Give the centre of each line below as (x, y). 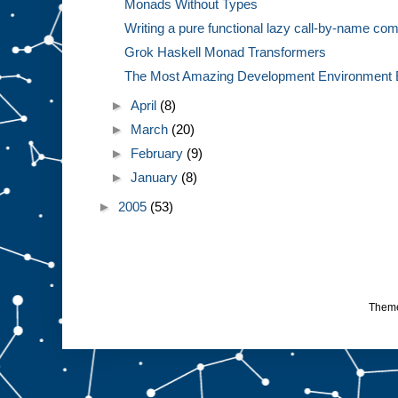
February (159, 154)
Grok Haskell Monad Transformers (225, 52)
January (156, 178)
